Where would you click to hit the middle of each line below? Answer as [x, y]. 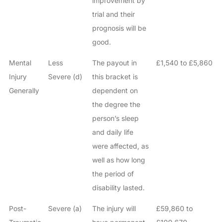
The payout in [114, 63]
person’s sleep [115, 118]
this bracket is [115, 77]
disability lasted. [118, 188]
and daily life [112, 132]
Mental [20, 63]
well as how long [118, 160]
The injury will [114, 209]
